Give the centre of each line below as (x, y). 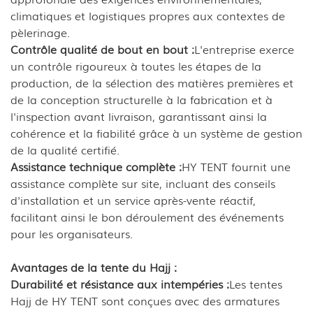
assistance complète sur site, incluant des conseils (143, 183)
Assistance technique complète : (96, 166)
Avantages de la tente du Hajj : (94, 267)
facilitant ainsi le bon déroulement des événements (147, 216)
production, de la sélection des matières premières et (152, 82)
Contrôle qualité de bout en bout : (102, 49)
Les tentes (256, 283)
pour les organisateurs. (72, 233)
